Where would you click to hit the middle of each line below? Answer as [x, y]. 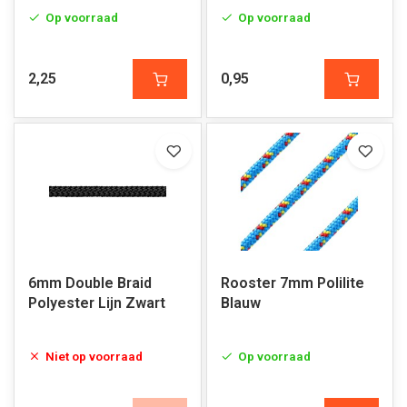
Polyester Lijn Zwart [97, 303]
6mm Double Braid [90, 283]
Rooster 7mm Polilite [292, 283]
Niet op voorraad [94, 356]
